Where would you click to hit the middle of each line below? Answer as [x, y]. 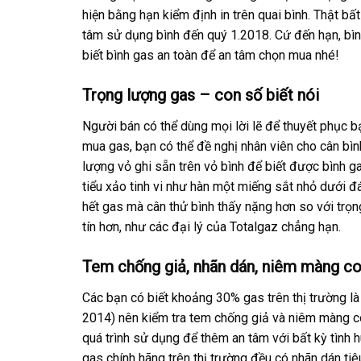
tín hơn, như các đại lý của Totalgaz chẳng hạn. [212, 226]
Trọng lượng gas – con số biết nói [203, 95]
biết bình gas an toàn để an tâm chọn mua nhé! [211, 55]
